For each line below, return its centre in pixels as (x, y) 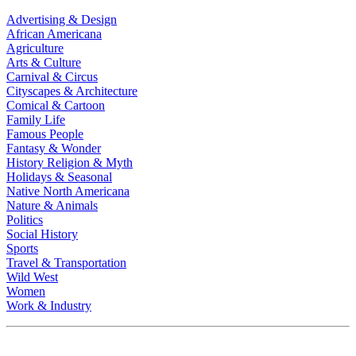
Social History (42, 234)
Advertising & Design (62, 19)
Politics (25, 219)
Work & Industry (49, 305)
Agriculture (35, 48)
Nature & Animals (52, 205)
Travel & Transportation (66, 262)
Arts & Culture (44, 62)
